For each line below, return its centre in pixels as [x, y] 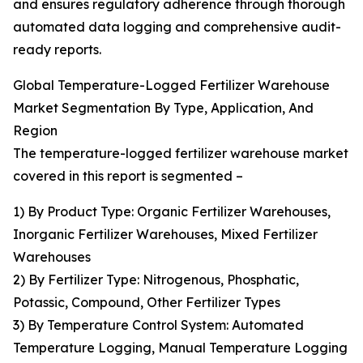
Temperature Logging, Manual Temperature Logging [180, 348]
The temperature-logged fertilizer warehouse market [181, 154]
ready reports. [57, 50]
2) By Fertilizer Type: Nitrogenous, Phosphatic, [156, 280]
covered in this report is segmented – [128, 176]
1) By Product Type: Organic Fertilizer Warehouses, [172, 212]
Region [35, 131]
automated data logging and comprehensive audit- [177, 27]
